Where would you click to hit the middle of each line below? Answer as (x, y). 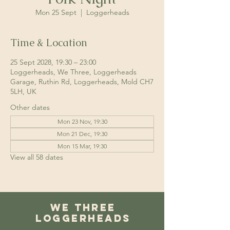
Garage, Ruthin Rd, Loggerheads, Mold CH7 (82, 82)
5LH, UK (23, 91)
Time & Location (49, 43)
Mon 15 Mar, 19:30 (82, 146)
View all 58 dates (37, 157)
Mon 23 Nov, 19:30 (82, 121)
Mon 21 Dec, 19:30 (82, 134)
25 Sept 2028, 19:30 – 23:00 (53, 62)
